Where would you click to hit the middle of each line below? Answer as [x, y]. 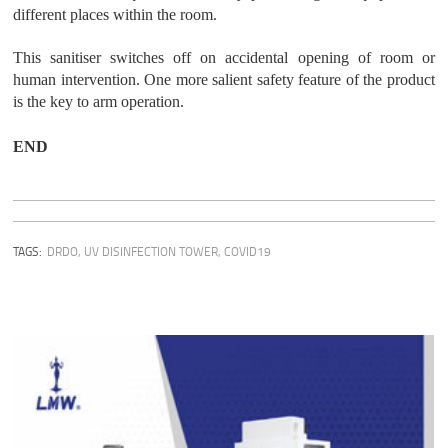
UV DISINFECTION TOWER [151, 252]
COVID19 [248, 252]
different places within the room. [115, 15]
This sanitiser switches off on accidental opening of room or [224, 58]
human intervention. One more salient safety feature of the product [224, 80]
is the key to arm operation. [99, 102]
